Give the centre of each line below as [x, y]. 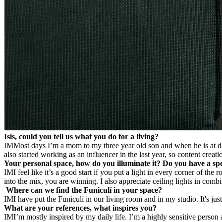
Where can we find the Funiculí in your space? [83, 190]
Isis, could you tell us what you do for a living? [81, 136]
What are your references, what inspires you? [80, 208]
